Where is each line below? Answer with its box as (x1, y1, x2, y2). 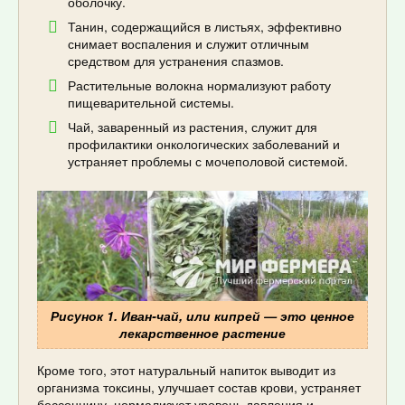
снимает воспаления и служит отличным (68, 34, 309, 53)
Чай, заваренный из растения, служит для (68, 118, 317, 137)
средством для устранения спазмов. (68, 52, 284, 71)
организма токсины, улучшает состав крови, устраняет (37, 378, 361, 397)
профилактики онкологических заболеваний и (68, 135, 340, 154)
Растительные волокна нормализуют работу (68, 76, 331, 95)
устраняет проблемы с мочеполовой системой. (68, 152, 348, 171)
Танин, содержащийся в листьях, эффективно (68, 17, 342, 36)
